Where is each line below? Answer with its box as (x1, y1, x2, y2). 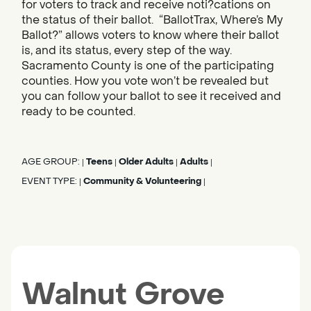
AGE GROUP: (22, 156, 82, 168)
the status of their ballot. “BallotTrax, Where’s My (22, 12, 283, 28)
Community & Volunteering (83, 176, 201, 187)
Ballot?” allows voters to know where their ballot (22, 28, 279, 43)
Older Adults (119, 156, 174, 168)
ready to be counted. (22, 104, 135, 119)
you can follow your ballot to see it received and (22, 89, 281, 104)
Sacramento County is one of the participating (22, 58, 274, 74)
